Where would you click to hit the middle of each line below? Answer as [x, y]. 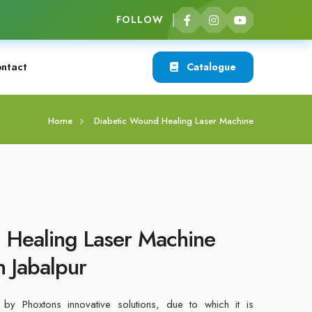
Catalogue [210, 67]
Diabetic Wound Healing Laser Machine [174, 121]
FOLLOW [140, 19]
